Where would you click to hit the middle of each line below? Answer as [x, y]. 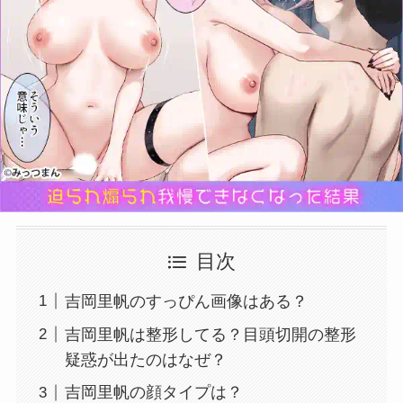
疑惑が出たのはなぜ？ [145, 359]
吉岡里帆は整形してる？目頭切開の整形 [210, 334]
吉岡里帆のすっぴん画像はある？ [186, 301]
